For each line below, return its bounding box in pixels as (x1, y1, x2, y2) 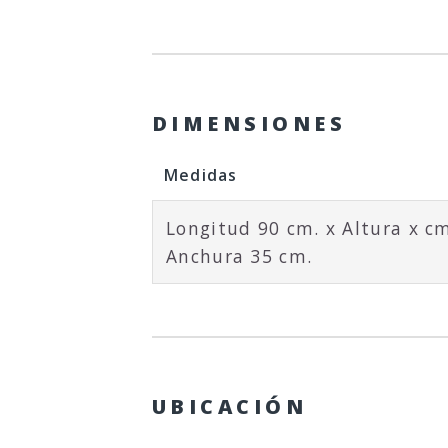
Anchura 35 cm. (166, 243, 313, 268)
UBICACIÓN (152, 392, 308, 420)
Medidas (163, 163, 238, 186)
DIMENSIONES (152, 109, 347, 137)
